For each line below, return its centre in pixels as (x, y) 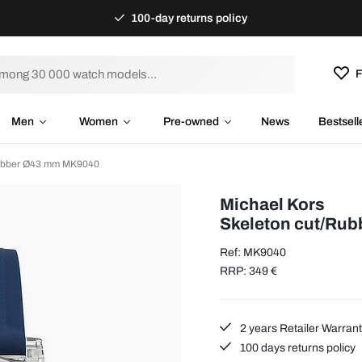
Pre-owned (191, 122)
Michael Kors (272, 204)
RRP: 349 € (248, 271)
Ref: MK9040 (253, 252)
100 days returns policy (297, 347)
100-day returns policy (188, 18)
